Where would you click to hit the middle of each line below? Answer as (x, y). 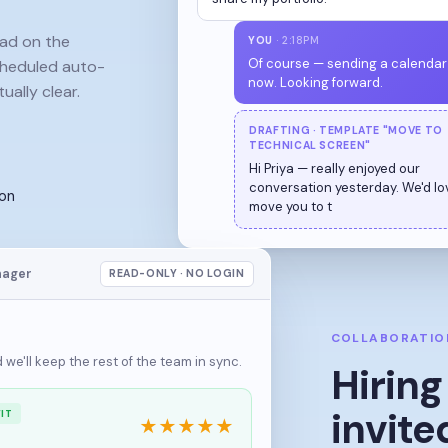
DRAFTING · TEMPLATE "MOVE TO (346, 130)
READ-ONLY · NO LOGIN (176, 245)
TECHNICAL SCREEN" (310, 145)
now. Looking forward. (316, 82)
